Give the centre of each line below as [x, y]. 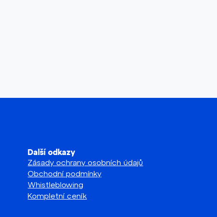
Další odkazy [52, 152]
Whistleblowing [56, 184]
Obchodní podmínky [65, 173]
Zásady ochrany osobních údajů [85, 162]
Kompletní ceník [57, 195]
